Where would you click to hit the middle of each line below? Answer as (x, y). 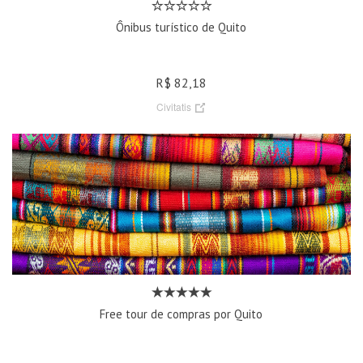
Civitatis (175, 107)
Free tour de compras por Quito (181, 314)
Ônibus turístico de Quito (181, 27)
